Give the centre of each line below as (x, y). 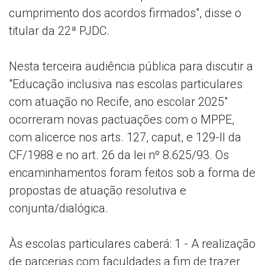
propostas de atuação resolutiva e (98, 190)
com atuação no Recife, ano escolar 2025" (118, 101)
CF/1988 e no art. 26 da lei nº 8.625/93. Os (119, 155)
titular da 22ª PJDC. (59, 30)
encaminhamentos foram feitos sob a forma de (132, 172)
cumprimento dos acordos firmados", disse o (125, 13)
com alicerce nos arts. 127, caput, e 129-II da (125, 137)
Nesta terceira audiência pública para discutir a (131, 66)
